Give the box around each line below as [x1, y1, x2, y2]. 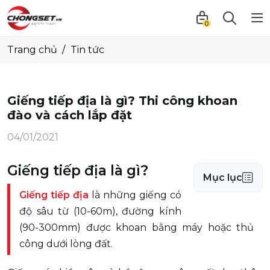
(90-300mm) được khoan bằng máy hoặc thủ [19, 222, 254, 233]
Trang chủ [7, 44, 57, 55]
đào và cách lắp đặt [7, 108, 132, 122]
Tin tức [71, 44, 104, 55]
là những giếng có [89, 189, 181, 201]
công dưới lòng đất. [19, 238, 113, 250]
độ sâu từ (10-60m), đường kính [19, 206, 181, 217]
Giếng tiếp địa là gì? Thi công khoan [7, 93, 237, 108]
